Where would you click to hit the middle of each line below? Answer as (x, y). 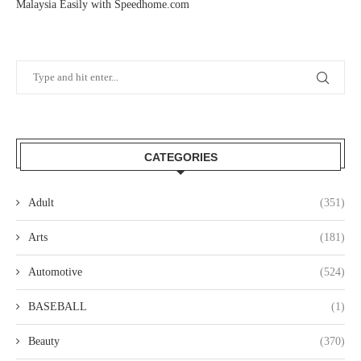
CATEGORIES (180, 158)
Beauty (44, 342)
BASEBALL (58, 307)
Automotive (55, 272)
